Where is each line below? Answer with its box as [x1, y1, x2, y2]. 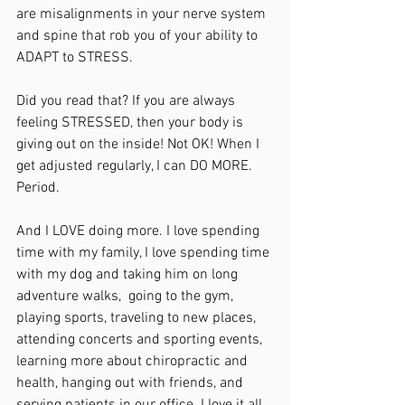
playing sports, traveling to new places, [16, 308, 259, 327]
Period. [16, 178, 60, 197]
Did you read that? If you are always [16, 91, 239, 110]
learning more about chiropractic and [16, 352, 251, 371]
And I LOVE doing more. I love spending [16, 221, 263, 240]
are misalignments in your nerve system [16, 5, 269, 24]
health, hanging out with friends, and [16, 373, 247, 392]
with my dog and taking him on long [16, 265, 241, 284]
